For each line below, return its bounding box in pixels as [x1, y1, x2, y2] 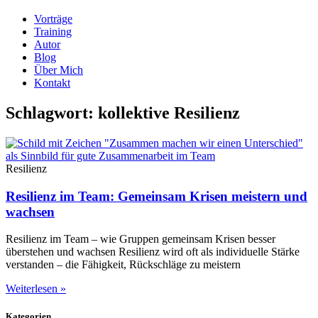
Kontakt [34, 77, 70, 89]
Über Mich [34, 64, 83, 76]
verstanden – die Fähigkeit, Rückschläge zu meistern [6, 258, 241, 271]
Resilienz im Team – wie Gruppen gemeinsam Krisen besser [6, 233, 275, 246]
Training [34, 26, 72, 38]
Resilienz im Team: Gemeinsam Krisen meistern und [6, 188, 307, 204]
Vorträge [34, 13, 72, 25]
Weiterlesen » [6, 283, 66, 295]
